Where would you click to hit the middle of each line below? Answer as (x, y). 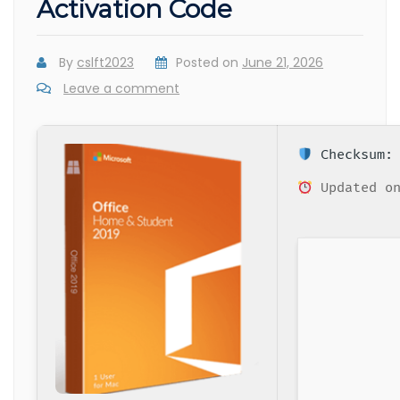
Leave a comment (122, 89)
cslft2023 (106, 63)
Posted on (209, 63)
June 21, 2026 (283, 63)
